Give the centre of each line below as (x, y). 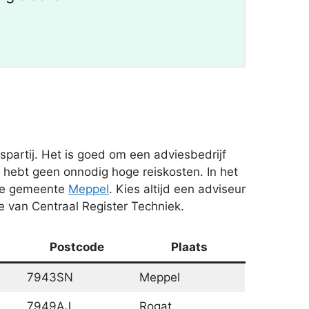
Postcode (77, 247)
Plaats (189, 247)
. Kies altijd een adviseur (177, 189)
